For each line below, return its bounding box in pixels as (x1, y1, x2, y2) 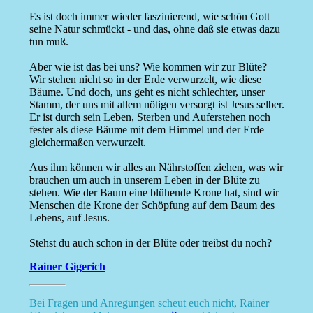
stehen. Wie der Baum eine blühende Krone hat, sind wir (29, 187, 279, 199)
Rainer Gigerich (29, 261, 105, 273)
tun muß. (29, 36, 68, 48)
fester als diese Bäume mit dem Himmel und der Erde (29, 124, 264, 136)
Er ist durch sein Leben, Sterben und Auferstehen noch (29, 111, 270, 124)
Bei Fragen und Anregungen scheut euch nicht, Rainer (29, 297, 269, 310)
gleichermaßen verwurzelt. (29, 136, 146, 149)
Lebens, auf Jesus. (29, 212, 110, 224)
